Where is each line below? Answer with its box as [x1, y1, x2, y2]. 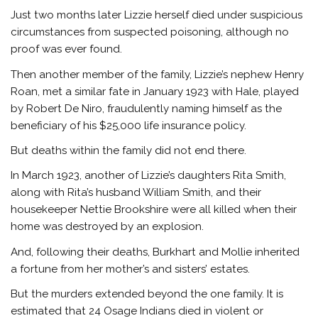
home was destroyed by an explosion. [11, 220, 204, 234]
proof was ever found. [11, 43, 123, 56]
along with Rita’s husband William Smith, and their [11, 186, 262, 199]
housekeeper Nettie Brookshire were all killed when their [11, 203, 297, 216]
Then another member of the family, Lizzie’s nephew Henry [11, 67, 305, 81]
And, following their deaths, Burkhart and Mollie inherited [11, 245, 300, 258]
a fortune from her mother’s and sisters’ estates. [11, 262, 251, 275]
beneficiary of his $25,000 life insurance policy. [11, 119, 247, 132]
